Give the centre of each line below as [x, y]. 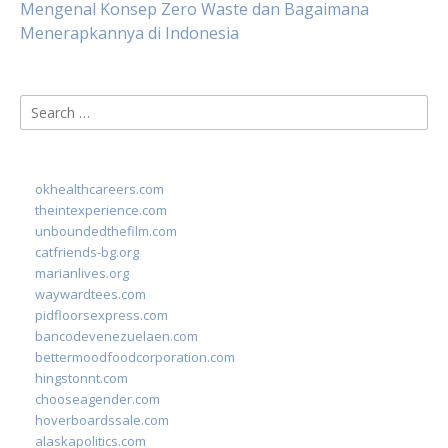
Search [44, 106]
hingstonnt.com [81, 378]
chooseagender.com [97, 399]
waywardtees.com [90, 294]
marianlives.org [82, 273]
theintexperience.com [101, 210]
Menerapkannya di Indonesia [129, 33]
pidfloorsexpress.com [101, 315]
